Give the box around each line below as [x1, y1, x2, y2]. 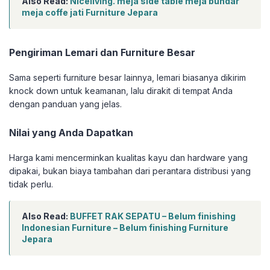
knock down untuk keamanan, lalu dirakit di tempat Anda [9, 86, 233, 96]
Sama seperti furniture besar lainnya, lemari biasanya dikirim [9, 72, 246, 83]
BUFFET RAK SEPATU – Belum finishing [70, 211, 236, 222]
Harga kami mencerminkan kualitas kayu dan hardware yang [9, 152, 248, 163]
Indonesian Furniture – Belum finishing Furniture [22, 222, 228, 233]
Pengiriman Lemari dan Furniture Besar [9, 46, 195, 59]
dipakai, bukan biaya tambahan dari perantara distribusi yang [9, 166, 251, 177]
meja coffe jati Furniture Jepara [22, 7, 158, 18]
